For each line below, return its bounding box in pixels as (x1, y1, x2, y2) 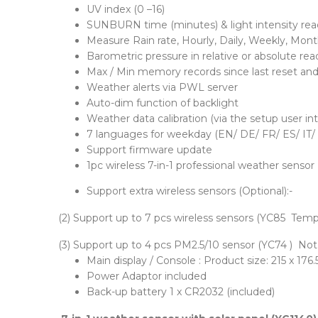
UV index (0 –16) (87, 3, 165, 16)
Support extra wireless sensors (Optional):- (87, 185, 292, 197)
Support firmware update (87, 143, 212, 156)
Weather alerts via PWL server (87, 81, 238, 94)
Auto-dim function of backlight (87, 97, 238, 109)
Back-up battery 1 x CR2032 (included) (87, 285, 275, 298)
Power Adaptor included (87, 270, 207, 283)
